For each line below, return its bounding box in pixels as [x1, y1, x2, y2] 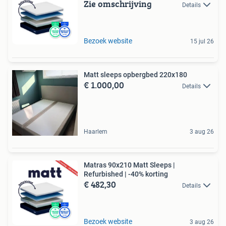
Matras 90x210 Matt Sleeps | [84, 160, 175, 169]
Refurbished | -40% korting [84, 169, 168, 178]
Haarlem [84, 128, 107, 135]
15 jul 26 [190, 37, 214, 45]
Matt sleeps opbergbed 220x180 [84, 70, 187, 79]
